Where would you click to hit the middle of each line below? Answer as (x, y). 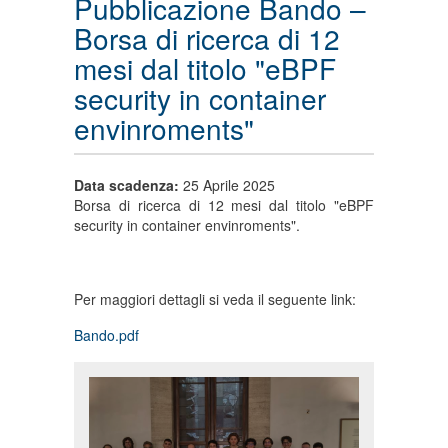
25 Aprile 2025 (229, 185)
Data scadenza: (128, 185)
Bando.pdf (106, 335)
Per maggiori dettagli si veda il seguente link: (215, 298)
